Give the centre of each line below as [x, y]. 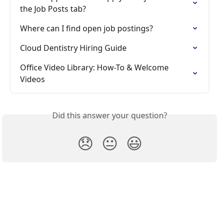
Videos [33, 79]
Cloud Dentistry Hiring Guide [73, 48]
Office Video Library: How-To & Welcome [95, 67]
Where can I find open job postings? [87, 28]
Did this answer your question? [109, 115]
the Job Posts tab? [53, 9]
